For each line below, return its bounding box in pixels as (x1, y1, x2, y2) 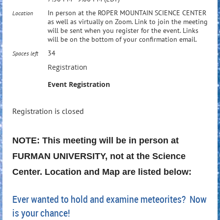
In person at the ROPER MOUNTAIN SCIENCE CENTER (48, 8, 206, 17)
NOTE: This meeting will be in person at (12, 136, 179, 145)
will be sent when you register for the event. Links (48, 26, 198, 35)
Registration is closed (12, 106, 84, 116)
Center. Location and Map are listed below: (12, 167, 192, 177)
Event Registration (48, 80, 110, 89)
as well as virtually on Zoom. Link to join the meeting (48, 17, 208, 26)
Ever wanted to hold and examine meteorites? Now (12, 192, 207, 206)
